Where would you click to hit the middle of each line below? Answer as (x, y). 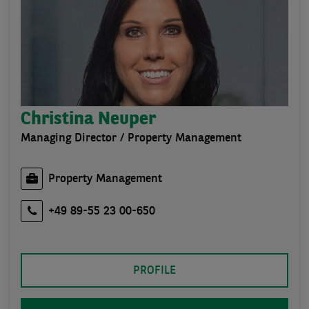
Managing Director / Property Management (131, 138)
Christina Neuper (88, 119)
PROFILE (154, 270)
